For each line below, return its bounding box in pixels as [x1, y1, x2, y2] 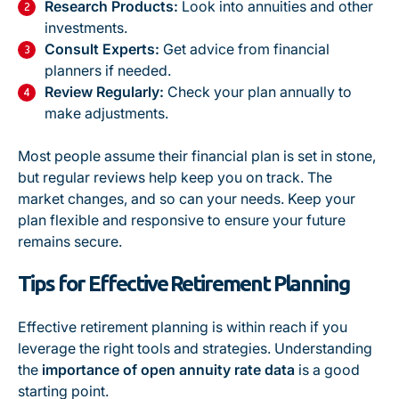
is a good [295, 361, 360, 379]
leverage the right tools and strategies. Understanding [18, 339, 372, 357]
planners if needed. [45, 61, 171, 79]
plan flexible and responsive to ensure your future [18, 211, 346, 229]
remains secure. [18, 232, 122, 250]
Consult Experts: [45, 40, 159, 58]
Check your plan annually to [164, 83, 352, 101]
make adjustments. [45, 104, 168, 122]
